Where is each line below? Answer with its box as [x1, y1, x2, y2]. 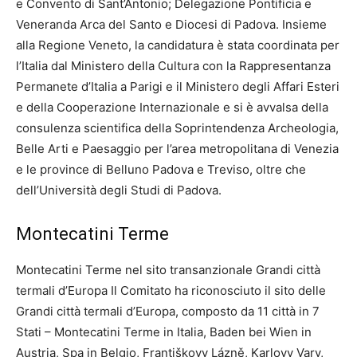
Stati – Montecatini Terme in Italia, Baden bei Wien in [16, 324, 312, 339]
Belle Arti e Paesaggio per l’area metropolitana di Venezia [16, 140, 339, 156]
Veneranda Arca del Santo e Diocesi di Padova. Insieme [16, 16, 327, 32]
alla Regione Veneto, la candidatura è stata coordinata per [16, 37, 339, 53]
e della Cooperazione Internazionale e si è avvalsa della [16, 99, 328, 115]
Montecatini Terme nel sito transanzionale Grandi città [16, 261, 320, 277]
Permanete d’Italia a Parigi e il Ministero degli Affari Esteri [16, 78, 339, 94]
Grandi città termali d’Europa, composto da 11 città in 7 [16, 303, 320, 319]
